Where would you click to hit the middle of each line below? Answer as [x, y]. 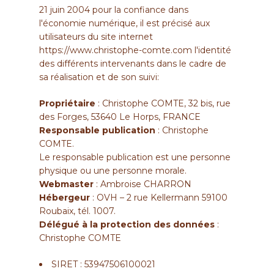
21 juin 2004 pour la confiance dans [114, 9]
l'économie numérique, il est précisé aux [124, 23]
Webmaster [66, 184]
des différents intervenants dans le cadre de [133, 63]
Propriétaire [67, 103]
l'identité [212, 50]
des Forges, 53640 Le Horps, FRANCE [120, 117]
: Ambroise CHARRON [143, 184]
